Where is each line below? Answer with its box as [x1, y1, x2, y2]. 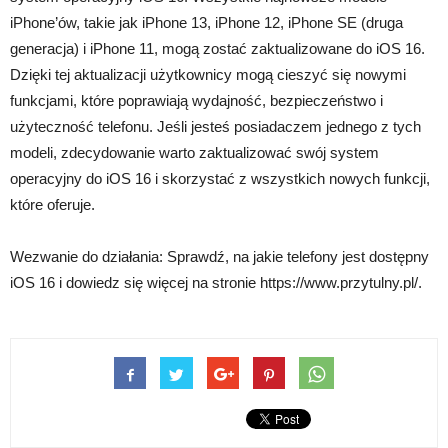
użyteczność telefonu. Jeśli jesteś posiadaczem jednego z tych [10, 118, 421, 136]
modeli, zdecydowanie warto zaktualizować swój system [10, 144, 379, 162]
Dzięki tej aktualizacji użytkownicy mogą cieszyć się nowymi [10, 66, 406, 84]
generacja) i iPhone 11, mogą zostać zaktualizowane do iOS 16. [10, 40, 425, 58]
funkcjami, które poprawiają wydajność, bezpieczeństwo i [10, 92, 383, 110]
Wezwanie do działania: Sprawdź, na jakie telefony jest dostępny [10, 248, 429, 266]
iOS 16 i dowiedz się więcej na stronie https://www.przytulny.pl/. [10, 274, 422, 292]
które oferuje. [10, 196, 95, 214]
